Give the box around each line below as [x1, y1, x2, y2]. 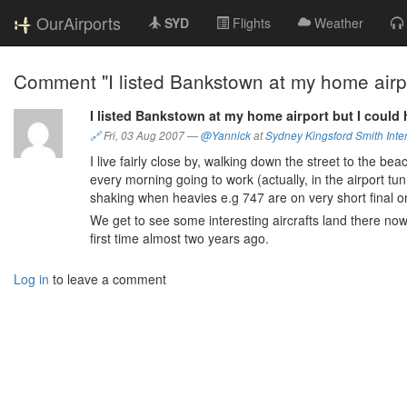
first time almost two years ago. [90, 229, 269, 247]
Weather [314, 14, 363, 32]
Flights [233, 14, 271, 32]
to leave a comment [49, 270, 166, 288]
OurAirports [36, 11, 121, 35]
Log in [14, 270, 49, 288]
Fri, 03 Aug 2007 [101, 128, 187, 144]
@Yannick [201, 128, 251, 144]
